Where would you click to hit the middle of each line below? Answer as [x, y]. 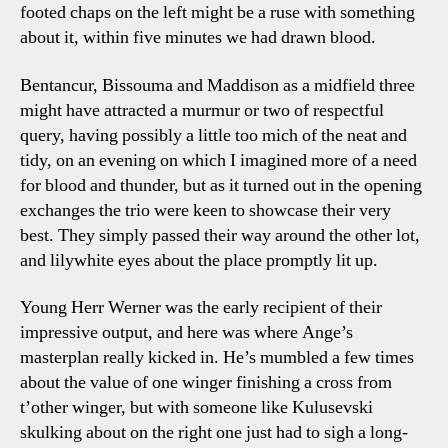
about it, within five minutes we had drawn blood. [198, 37]
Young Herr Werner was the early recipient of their [201, 307]
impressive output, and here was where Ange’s [186, 332]
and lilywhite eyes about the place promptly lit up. [199, 260]
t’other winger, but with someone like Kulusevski [196, 407]
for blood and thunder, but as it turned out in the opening [221, 185]
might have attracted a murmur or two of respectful [202, 110]
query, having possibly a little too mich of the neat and [213, 135]
